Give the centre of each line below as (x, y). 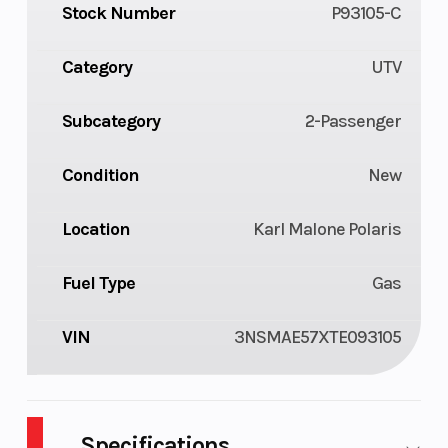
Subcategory (110, 120)
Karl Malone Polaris (327, 228)
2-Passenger (353, 120)
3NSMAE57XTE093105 (318, 336)
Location (95, 228)
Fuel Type (98, 282)
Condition (100, 174)
